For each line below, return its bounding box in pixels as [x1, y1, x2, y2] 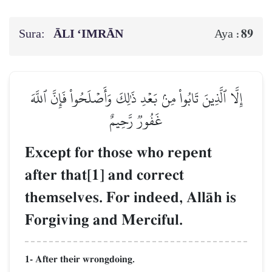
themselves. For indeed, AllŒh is [25, 188, 236, 207]
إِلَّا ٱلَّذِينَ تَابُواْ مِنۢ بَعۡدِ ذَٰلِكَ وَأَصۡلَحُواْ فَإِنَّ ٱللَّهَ [30, 84, 242, 112]
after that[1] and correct [25, 165, 184, 185]
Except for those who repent [25, 143, 212, 162]
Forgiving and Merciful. [25, 210, 183, 229]
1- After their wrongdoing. [25, 253, 135, 265]
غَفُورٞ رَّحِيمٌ [109, 106, 163, 134]
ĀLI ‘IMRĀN [53, 22, 126, 45]
